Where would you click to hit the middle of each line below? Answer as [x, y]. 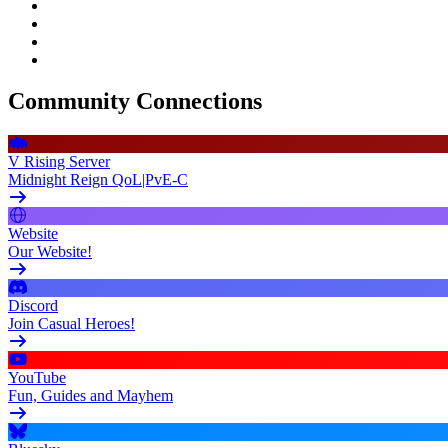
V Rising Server [59, 162]
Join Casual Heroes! [71, 324]
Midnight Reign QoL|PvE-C [98, 180]
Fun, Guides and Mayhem [90, 396]
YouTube [37, 378]
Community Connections [135, 101]
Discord [33, 306]
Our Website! [50, 252]
